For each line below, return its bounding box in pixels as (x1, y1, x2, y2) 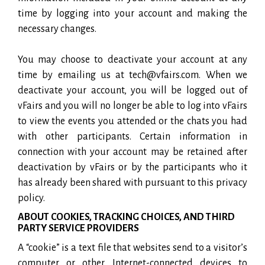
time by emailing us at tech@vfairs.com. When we (18, 69, 247, 80)
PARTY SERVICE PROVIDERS (18, 222, 139, 234)
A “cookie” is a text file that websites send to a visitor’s (18, 242, 247, 253)
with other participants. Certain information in (18, 131, 247, 142)
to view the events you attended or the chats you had (18, 115, 247, 127)
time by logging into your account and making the (18, 8, 247, 19)
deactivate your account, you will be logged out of (18, 85, 247, 96)
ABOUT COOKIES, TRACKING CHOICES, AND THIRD (18, 211, 235, 222)
